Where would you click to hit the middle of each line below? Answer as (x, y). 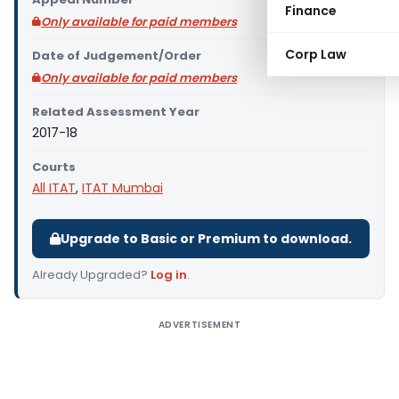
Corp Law (316, 54)
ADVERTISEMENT (199, 325)
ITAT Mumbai (122, 188)
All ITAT (54, 188)
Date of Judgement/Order (117, 56)
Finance (311, 11)
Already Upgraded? (91, 275)
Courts (54, 167)
